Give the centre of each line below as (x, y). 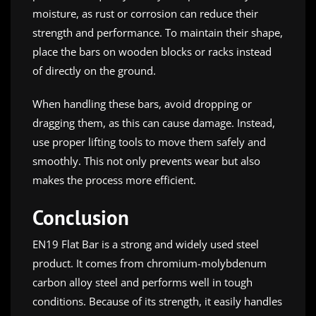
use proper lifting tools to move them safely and (149, 141)
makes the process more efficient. (114, 180)
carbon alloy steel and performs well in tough (142, 282)
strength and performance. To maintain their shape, (158, 32)
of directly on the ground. (94, 70)
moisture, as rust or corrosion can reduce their (145, 13)
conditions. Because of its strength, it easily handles (157, 301)
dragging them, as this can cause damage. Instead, (154, 122)
